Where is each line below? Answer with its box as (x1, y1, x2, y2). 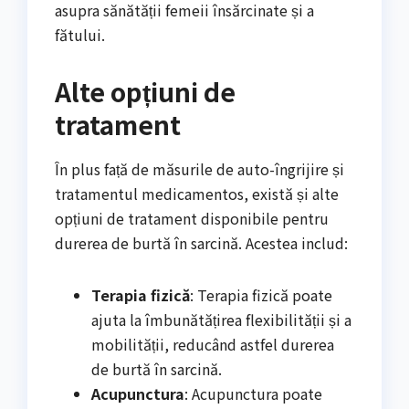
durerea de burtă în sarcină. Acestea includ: (55, 231, 348, 254)
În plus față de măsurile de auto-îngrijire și (55, 157, 344, 180)
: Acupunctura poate (184, 382, 322, 404)
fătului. (55, 23, 105, 46)
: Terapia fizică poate (190, 283, 332, 306)
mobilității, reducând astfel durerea (91, 332, 334, 355)
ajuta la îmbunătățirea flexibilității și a (91, 308, 351, 330)
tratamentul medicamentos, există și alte (55, 182, 339, 204)
